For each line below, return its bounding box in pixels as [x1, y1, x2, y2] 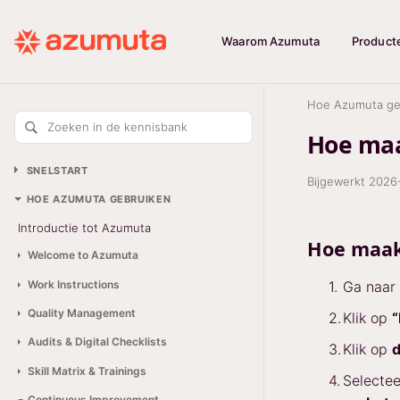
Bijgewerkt [307, 174, 369, 188]
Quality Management [27, 305, 136, 320]
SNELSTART [26, 163, 88, 177]
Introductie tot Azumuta [18, 220, 151, 235]
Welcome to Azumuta [27, 248, 138, 262]
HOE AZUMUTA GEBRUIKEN [26, 193, 171, 206]
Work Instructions [27, 277, 120, 291]
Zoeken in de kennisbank [47, 120, 187, 134]
